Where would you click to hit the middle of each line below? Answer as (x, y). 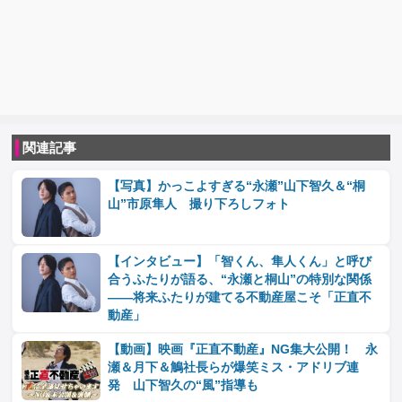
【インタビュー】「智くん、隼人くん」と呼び (240, 262)
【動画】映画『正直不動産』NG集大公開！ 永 (243, 350)
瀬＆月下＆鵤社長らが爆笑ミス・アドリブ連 (234, 368)
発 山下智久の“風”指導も (184, 386)
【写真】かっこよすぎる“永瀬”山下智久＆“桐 (237, 187)
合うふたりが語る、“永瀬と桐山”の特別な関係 (240, 280)
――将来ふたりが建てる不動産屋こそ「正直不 (240, 298)
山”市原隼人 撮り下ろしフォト (199, 205)
